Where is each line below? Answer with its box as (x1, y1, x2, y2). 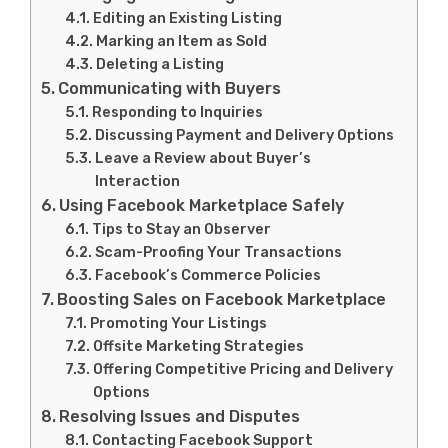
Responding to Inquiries (92, 103, 264, 121)
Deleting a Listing (96, 55, 225, 73)
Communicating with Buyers (58, 79, 282, 98)
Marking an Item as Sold (96, 32, 268, 50)
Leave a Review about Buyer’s (95, 149, 312, 167)
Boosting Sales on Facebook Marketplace (57, 290, 387, 309)
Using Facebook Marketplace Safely (59, 196, 345, 215)
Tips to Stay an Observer (92, 220, 272, 238)
